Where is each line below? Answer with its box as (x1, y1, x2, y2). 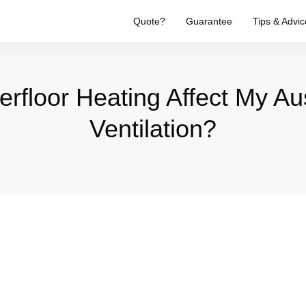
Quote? (133, 16, 165, 27)
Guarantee (186, 16, 232, 27)
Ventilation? (89, 115, 217, 143)
